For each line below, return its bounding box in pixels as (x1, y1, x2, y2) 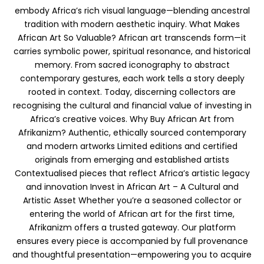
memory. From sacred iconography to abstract (34, 59, 230, 71)
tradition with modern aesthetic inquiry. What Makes (24, 18, 240, 31)
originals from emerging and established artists (35, 154, 229, 166)
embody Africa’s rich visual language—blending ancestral (14, 5, 250, 17)
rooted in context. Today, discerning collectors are (28, 86, 236, 98)
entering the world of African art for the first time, (29, 208, 235, 220)
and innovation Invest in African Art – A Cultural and (25, 181, 239, 193)
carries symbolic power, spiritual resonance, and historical (14, 45, 250, 58)
